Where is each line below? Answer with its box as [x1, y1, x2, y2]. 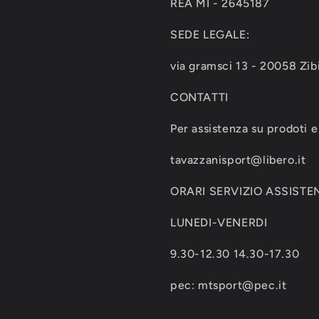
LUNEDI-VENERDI [170, 216, 268, 230]
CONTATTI [170, 90, 229, 105]
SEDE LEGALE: [170, 28, 250, 42]
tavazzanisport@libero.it [170, 153, 306, 167]
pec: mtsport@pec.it [170, 278, 287, 293]
